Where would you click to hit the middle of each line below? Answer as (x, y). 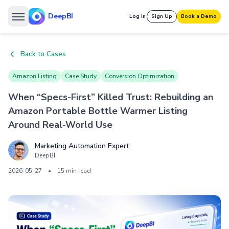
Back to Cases (43, 54)
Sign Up (162, 16)
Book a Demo (199, 16)
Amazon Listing (35, 76)
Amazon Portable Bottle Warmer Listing (98, 111)
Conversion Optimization (140, 76)
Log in (138, 16)
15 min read (74, 171)
